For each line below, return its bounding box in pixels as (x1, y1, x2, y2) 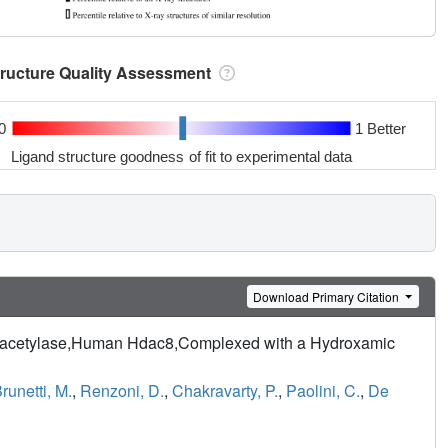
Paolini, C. (286, 379, 360, 403)
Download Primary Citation (253, 287, 403, 305)
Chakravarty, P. (172, 379, 278, 403)
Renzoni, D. (80, 379, 164, 403)
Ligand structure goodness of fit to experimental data (11, 147, 353, 165)
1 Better (354, 119, 406, 137)
